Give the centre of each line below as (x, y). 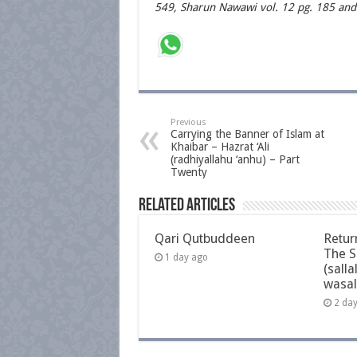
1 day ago (186, 257)
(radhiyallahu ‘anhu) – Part (235, 159)
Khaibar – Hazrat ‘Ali (220, 146)
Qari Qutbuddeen (204, 238)
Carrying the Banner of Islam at (247, 133)
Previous (188, 122)
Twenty (188, 172)
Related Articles (186, 206)
